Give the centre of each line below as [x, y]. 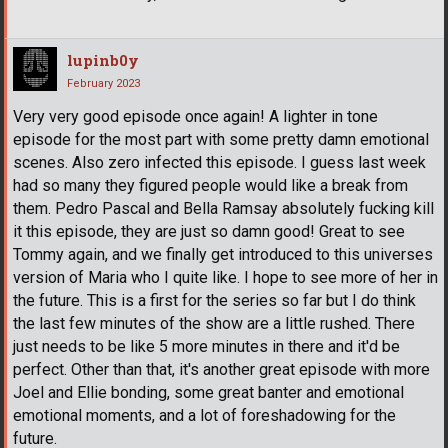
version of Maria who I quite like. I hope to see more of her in [225, 278]
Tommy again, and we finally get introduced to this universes [223, 255]
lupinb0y [103, 60]
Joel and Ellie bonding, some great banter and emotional [208, 393]
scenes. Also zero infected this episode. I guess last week [219, 163]
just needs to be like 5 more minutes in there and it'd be [206, 347]
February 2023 [103, 84]
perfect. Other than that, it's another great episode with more [221, 370]
